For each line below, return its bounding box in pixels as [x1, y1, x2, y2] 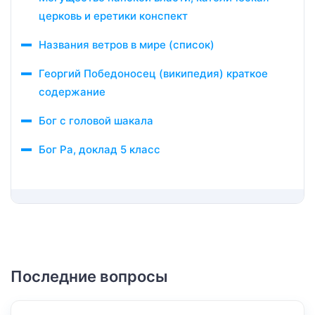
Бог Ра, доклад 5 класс [39, 143, 160, 156]
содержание [39, 85, 105, 98]
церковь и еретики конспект [39, 9, 188, 22]
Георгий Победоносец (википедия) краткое [39, 67, 268, 80]
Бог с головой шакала [39, 114, 153, 127]
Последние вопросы [11, 267, 168, 285]
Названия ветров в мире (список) [39, 38, 217, 51]
